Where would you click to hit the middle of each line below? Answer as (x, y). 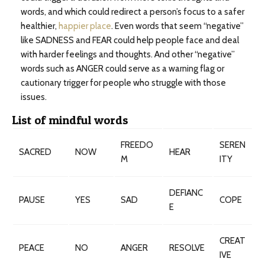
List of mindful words (70, 120)
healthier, (40, 26)
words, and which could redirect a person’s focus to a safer (132, 12)
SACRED (35, 152)
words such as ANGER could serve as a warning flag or (122, 69)
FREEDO (137, 145)
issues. (34, 97)
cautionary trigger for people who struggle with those (123, 83)
